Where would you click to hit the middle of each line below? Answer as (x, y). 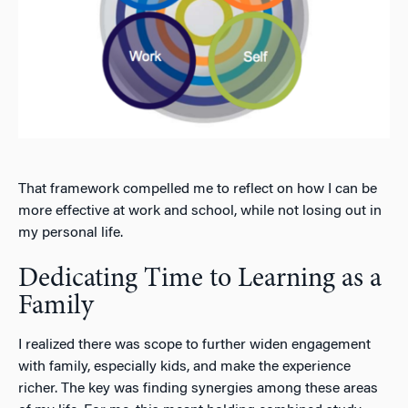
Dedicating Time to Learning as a (200, 280)
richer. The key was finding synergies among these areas (198, 389)
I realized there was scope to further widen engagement (194, 346)
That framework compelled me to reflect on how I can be (198, 190)
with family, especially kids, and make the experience (184, 367)
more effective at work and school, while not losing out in (200, 212)
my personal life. (71, 234)
